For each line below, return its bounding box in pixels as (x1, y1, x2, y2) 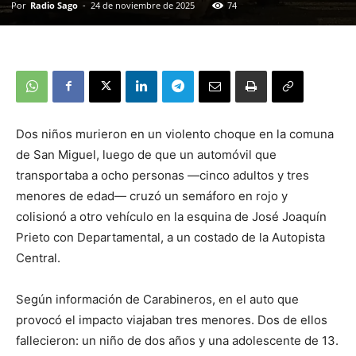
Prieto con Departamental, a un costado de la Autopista (16, 229, 325, 245)
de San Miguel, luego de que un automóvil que (16, 146, 277, 162)
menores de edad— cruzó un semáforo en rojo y (16, 188, 288, 203)
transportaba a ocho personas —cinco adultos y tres (16, 167, 309, 183)
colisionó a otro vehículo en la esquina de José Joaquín (16, 208, 327, 224)
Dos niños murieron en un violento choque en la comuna (16, 126, 334, 141)
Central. (16, 250, 60, 265)
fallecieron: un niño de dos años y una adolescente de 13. (16, 332, 339, 348)
